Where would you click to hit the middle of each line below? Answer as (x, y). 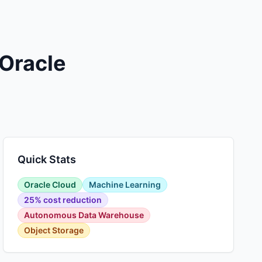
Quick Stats (47, 159)
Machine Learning (125, 185)
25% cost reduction (63, 200)
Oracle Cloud (50, 185)
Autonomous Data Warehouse (84, 215)
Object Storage (54, 230)
